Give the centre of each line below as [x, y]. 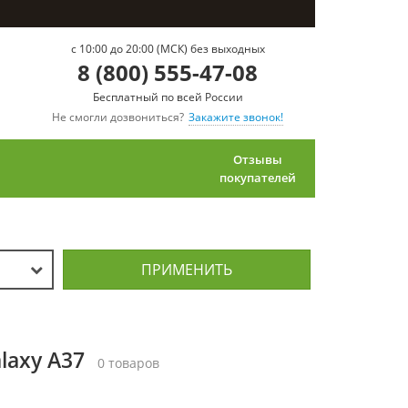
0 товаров [128, 363]
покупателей [258, 178]
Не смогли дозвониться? [118, 117]
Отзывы [258, 159]
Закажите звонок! [236, 117]
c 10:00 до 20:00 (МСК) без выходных [168, 49]
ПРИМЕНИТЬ [186, 269]
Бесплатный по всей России [168, 97]
